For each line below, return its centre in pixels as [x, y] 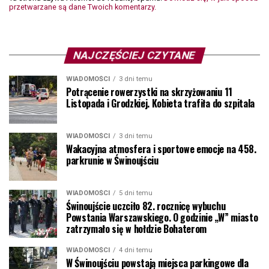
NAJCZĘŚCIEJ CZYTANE [134, 55]
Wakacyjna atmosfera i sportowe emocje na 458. [161, 149]
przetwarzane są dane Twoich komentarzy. [83, 7]
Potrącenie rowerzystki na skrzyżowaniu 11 [149, 92]
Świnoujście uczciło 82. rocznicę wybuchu [146, 206]
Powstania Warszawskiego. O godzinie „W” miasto [162, 217]
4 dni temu [136, 250]
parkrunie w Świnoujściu [112, 160]
